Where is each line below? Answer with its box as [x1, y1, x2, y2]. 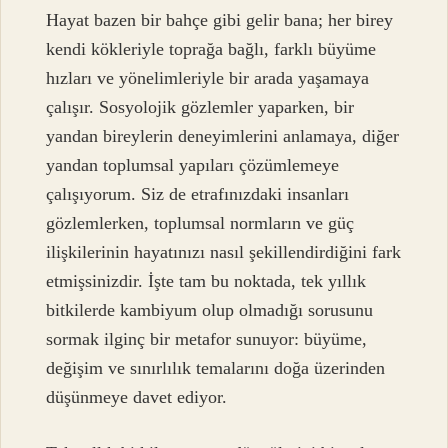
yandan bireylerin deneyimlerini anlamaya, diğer [46, 126, 400, 147]
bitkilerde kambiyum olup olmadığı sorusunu [46, 300, 374, 321]
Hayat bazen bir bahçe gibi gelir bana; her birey [46, 10, 394, 31]
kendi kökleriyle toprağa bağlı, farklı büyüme [46, 39, 377, 60]
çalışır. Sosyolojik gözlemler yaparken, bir [46, 97, 355, 118]
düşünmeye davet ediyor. [46, 387, 228, 408]
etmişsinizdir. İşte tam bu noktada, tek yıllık [46, 271, 367, 292]
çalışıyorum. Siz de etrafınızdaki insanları [46, 184, 350, 205]
